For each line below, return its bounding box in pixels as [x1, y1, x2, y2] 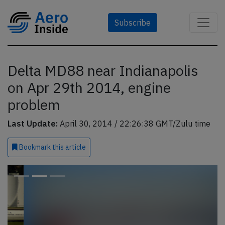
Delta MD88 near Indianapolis [8, 61, 198, 80]
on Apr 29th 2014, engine [8, 78, 171, 97]
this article [52, 143, 86, 152]
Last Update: [8, 119, 58, 129]
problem [8, 95, 60, 114]
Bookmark [18, 143, 52, 152]
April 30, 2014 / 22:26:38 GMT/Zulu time [58, 119, 210, 129]
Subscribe [115, 18, 151, 28]
